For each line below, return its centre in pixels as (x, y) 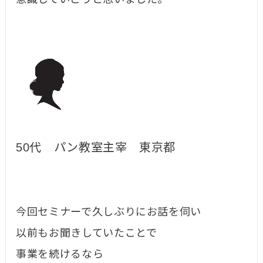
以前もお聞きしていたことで (87, 233)
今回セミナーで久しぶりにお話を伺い (109, 212)
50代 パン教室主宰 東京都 (96, 148)
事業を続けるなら (60, 254)
